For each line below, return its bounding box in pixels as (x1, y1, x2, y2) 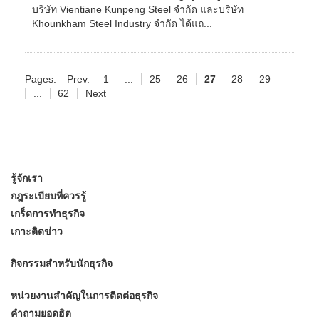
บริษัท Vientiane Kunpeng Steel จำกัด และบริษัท (32, 4, 244, 15)
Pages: (25, 73, 56, 85)
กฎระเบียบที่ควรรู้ (11, 190, 86, 202)
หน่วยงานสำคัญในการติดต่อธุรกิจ (11, 290, 158, 301)
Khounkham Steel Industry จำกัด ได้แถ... (32, 18, 212, 29)
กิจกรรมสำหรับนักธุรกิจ (11, 258, 113, 269)
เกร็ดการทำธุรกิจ (11, 208, 85, 219)
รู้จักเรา (11, 172, 43, 184)
